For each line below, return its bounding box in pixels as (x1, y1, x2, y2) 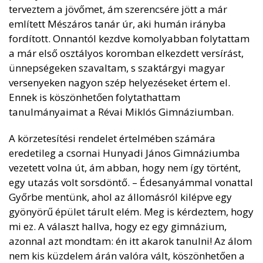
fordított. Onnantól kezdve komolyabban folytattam (9, 32, 249, 45)
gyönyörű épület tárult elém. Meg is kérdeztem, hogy (9, 205, 254, 218)
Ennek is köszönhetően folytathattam (9, 90, 180, 104)
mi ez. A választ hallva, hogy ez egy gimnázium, (9, 220, 227, 233)
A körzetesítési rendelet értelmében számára (9, 131, 215, 145)
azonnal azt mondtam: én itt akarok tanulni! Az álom (9, 234, 252, 248)
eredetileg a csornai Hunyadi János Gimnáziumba (9, 146, 240, 160)
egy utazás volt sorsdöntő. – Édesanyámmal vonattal (9, 176, 253, 189)
